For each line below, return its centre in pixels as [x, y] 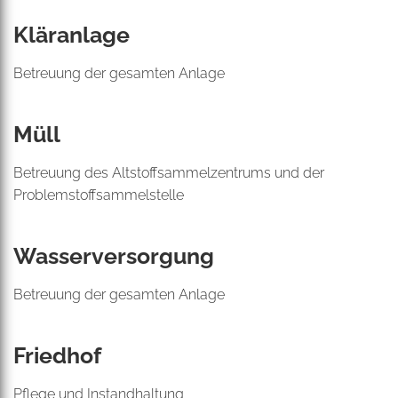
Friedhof [57, 355]
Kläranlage [72, 35]
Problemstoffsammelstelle [99, 195]
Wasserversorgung [114, 256]
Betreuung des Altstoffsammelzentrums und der [169, 173]
